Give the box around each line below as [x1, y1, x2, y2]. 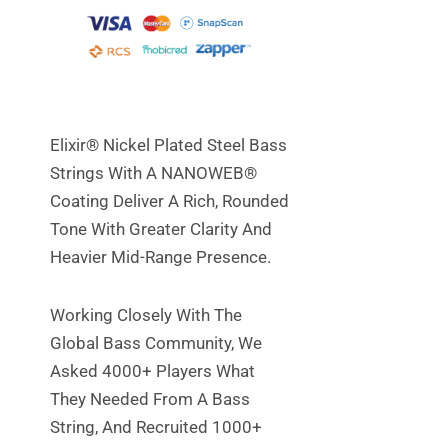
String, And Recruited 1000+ [50, 417, 262, 438]
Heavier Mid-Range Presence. [50, 247, 271, 268]
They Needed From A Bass [50, 389, 250, 410]
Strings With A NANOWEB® [50, 163, 257, 184]
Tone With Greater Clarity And [50, 219, 272, 240]
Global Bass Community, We [50, 333, 262, 354]
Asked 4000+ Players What [50, 361, 255, 382]
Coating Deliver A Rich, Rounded [50, 191, 289, 212]
